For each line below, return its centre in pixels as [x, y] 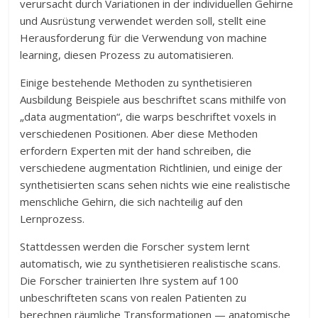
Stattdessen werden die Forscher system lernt [135, 246]
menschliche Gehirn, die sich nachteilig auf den [132, 202]
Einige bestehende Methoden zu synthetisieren [136, 82]
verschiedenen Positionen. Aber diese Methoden [139, 133]
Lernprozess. [53, 219]
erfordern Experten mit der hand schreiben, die [136, 150]
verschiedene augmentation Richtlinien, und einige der [152, 168]
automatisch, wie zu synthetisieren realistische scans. [150, 263]
